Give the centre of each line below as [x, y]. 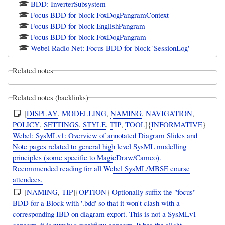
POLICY [26, 124]
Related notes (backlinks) [51, 98]
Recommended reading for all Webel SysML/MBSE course [101, 168]
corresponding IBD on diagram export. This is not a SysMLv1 [105, 214]
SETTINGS [62, 124]
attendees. [28, 179]
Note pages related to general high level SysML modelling [100, 146]
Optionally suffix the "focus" [154, 192]
